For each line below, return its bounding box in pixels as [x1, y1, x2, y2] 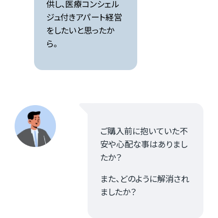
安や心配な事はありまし [100, 137, 187, 150]
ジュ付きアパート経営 [46, 10, 123, 23]
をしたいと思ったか [46, 23, 115, 36]
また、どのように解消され [100, 172, 189, 184]
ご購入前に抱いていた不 [100, 124, 188, 137]
